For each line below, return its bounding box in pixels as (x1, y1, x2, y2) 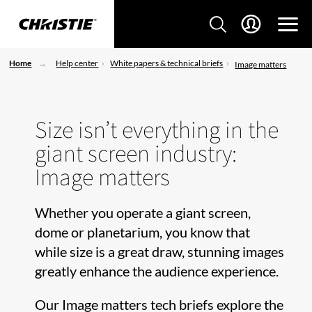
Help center (56, 58, 99, 68)
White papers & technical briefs (110, 58, 224, 68)
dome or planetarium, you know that (35, 224, 250, 240)
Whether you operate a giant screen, (35, 204, 251, 221)
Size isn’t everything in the (35, 114, 279, 145)
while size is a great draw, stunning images (35, 243, 284, 260)
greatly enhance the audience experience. (35, 263, 279, 279)
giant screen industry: (35, 137, 237, 169)
